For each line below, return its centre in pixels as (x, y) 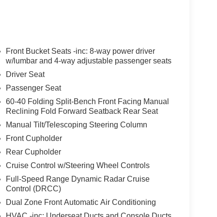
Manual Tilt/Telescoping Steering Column (76, 124)
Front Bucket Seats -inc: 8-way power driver (80, 51)
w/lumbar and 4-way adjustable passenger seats (88, 61)
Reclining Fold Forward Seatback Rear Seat (82, 111)
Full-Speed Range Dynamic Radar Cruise (77, 179)
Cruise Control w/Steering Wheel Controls (77, 165)
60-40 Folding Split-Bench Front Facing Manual (87, 101)
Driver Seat (25, 74)
